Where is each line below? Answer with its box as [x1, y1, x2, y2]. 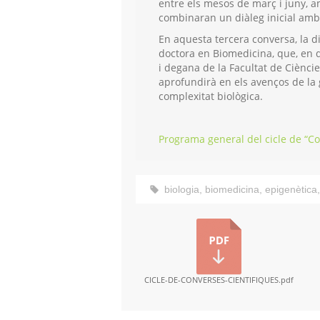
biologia [164, 184, 199, 196]
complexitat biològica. [159, 89, 263, 104]
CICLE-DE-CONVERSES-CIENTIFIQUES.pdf [144, 275, 294, 286]
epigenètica [265, 184, 317, 196]
